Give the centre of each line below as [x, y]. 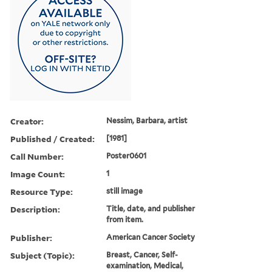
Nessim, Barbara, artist [147, 120]
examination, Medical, [145, 265]
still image [125, 191]
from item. [125, 219]
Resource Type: [42, 191]
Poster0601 [127, 155]
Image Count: [38, 174]
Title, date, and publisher [151, 208]
